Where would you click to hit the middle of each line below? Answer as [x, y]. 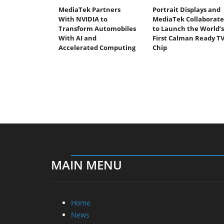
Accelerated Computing [97, 47]
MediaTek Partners [89, 9]
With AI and [77, 38]
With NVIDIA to [83, 19]
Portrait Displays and [186, 9]
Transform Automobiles [97, 28]
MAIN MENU [86, 164]
